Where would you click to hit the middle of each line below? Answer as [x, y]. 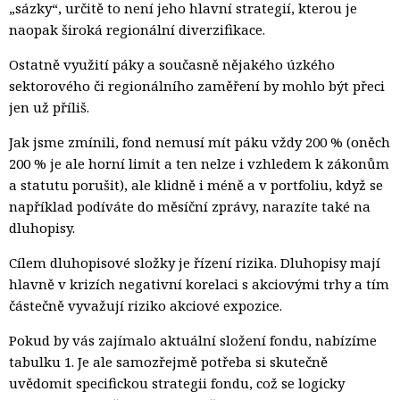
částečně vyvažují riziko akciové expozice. [146, 305]
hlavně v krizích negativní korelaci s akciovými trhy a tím [199, 283]
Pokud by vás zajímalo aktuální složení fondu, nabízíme [193, 340]
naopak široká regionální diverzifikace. [137, 29]
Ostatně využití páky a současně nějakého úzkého [172, 64]
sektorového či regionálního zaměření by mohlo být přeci [197, 85]
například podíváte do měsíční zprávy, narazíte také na [190, 206]
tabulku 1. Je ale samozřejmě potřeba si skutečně [168, 361]
